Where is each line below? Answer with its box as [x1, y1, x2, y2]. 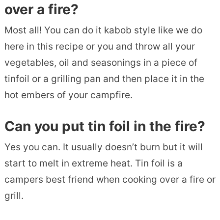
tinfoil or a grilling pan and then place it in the [4, 73, 204, 85]
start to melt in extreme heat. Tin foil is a [4, 158, 183, 169]
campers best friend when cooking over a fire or [4, 174, 216, 186]
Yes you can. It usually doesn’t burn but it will [4, 141, 203, 153]
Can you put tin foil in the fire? [4, 118, 205, 135]
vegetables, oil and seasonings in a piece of [4, 57, 197, 69]
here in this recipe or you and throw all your [4, 41, 195, 53]
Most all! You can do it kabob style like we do [4, 25, 202, 36]
